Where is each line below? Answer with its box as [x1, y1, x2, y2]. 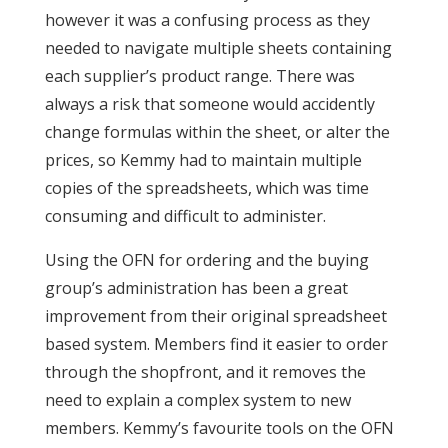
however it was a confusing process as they [44, 9, 370, 31]
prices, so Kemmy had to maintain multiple [44, 149, 362, 171]
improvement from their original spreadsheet [44, 305, 387, 327]
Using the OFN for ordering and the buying [44, 249, 369, 271]
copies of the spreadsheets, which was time [44, 177, 369, 199]
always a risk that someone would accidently [44, 93, 375, 115]
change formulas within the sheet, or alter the [44, 121, 390, 143]
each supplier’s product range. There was [44, 65, 355, 87]
